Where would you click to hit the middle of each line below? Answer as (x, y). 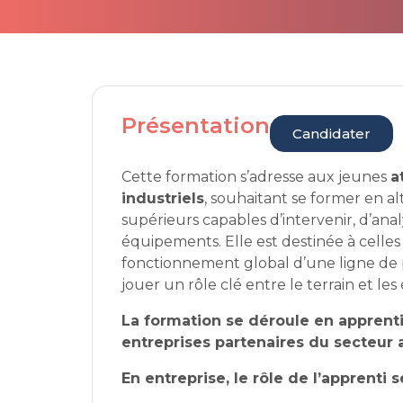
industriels (163, 198)
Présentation (196, 125)
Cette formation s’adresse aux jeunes (256, 177)
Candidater (332, 134)
